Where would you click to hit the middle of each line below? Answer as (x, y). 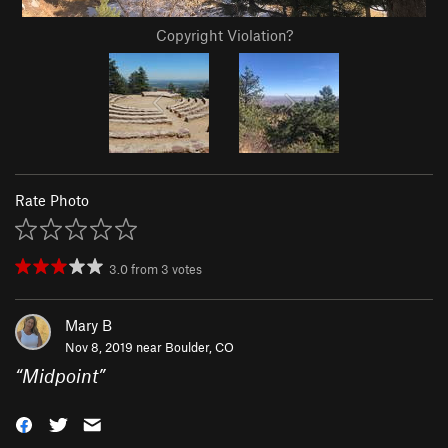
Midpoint (60, 376)
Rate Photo (52, 200)
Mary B (88, 325)
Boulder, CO (199, 347)
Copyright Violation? (224, 35)
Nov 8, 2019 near (115, 347)
